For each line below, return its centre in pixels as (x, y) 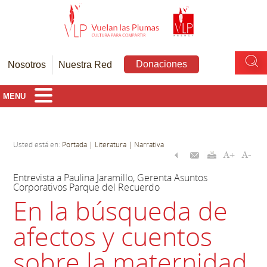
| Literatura (108, 144)
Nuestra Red (86, 64)
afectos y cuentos (113, 236)
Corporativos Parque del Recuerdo (87, 187)
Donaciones (162, 64)
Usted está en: (38, 144)
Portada (75, 144)
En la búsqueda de (121, 210)
